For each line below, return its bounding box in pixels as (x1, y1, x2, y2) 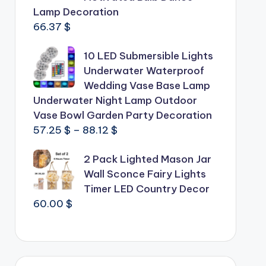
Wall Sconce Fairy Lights (83, 167, 206, 180)
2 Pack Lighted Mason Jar (83, 153, 211, 166)
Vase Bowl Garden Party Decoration (33, 109, 212, 122)
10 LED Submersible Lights (83, 49, 213, 62)
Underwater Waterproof (83, 64, 204, 77)
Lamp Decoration (33, 5, 119, 18)
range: (116, 138, 148, 151)
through (116, 167, 155, 180)
